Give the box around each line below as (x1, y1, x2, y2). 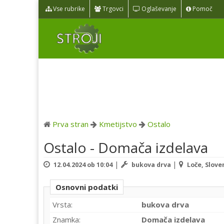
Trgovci (101, 4, 123, 13)
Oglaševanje (140, 4, 176, 13)
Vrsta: (52, 199, 72, 209)
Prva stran (52, 118, 88, 129)
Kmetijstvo (99, 118, 137, 129)
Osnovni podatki (55, 181, 118, 192)
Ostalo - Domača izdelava (43, 137, 208, 157)
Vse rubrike (51, 4, 85, 13)
